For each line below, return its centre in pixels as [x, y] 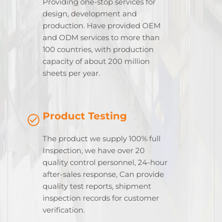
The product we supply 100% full [102, 139]
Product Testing [85, 116]
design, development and [90, 14]
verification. [64, 210]
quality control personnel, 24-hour [105, 163]
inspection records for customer [101, 198]
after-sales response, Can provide [103, 174]
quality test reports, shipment [97, 186]
